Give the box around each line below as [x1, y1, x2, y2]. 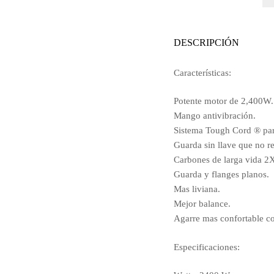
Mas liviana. [174, 184, 220, 194]
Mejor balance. [174, 199, 231, 209]
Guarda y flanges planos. [174, 169, 269, 179]
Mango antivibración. [174, 111, 256, 120]
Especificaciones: [174, 242, 240, 252]
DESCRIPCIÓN [174, 37, 239, 48]
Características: [174, 67, 231, 78]
